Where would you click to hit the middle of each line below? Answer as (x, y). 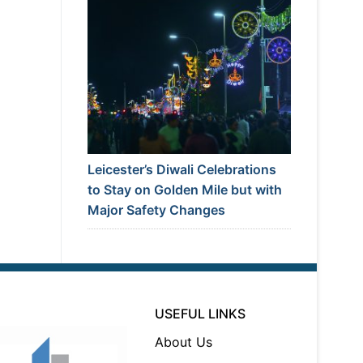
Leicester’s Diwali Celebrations (181, 170)
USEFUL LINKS (201, 314)
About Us (184, 342)
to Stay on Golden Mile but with (184, 190)
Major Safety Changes (156, 210)
